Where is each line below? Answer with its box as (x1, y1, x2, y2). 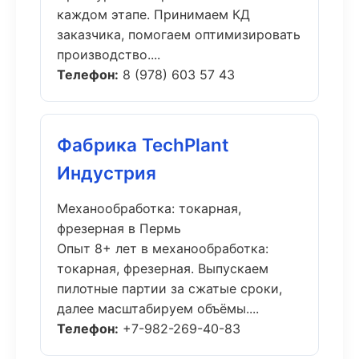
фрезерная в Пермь (57, 220, 181, 236)
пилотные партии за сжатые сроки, (57, 280, 282, 296)
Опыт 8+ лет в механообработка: (57, 240, 268, 256)
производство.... (57, 46, 160, 63)
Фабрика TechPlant (57, 134, 229, 155)
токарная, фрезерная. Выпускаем (57, 260, 268, 276)
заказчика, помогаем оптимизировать (57, 26, 301, 42)
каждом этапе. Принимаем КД (57, 6, 250, 22)
